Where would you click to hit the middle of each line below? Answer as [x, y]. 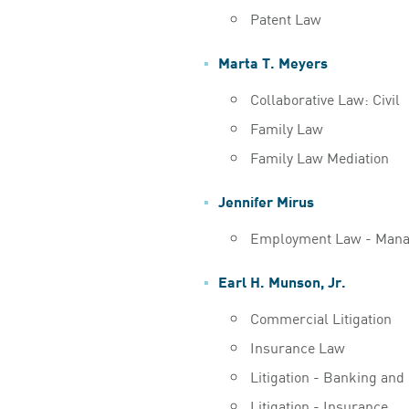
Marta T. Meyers [273, 61]
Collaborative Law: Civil [325, 98]
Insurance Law [297, 346]
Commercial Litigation [320, 317]
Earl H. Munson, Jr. [282, 280]
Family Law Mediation [319, 157]
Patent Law [285, 18]
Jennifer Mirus [266, 200]
